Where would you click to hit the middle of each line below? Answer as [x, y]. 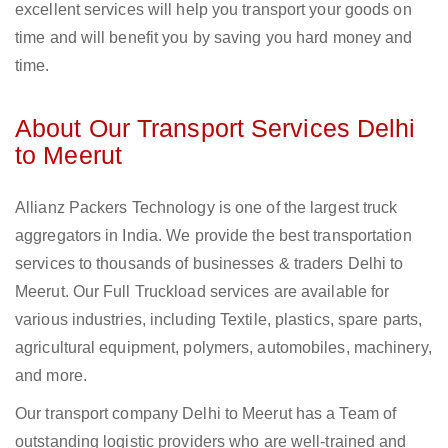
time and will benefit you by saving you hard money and [214, 38]
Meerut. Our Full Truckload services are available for [202, 292]
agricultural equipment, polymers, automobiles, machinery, [223, 348]
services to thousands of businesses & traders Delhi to [209, 264]
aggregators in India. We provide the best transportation [213, 236]
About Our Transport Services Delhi [215, 128]
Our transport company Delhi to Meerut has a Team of [206, 414]
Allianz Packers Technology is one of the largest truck [206, 208]
